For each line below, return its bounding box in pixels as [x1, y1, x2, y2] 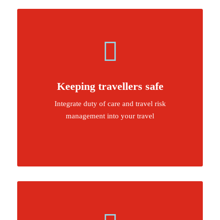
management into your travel [66, 112, 154, 120]
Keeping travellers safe [56, 80, 164, 92]
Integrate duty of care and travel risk [54, 100, 166, 108]
